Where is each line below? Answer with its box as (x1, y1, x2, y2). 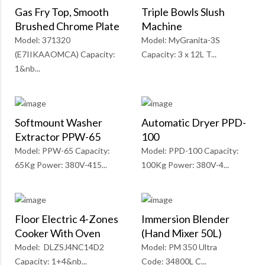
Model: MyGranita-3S (141, 35, 220, 46)
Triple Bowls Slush (141, 5, 225, 19)
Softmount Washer (15, 116, 102, 130)
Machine (141, 20, 182, 33)
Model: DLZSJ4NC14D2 (15, 242, 104, 253)
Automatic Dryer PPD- (141, 116, 246, 130)
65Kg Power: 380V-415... (15, 160, 107, 170)
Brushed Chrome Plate (15, 20, 119, 33)
